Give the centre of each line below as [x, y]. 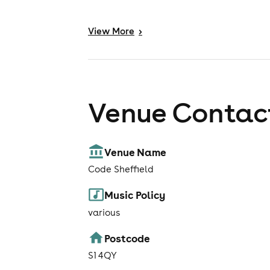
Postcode [127, 238]
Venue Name [136, 152]
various [104, 212]
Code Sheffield [121, 169]
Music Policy [135, 195]
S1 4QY [102, 256]
